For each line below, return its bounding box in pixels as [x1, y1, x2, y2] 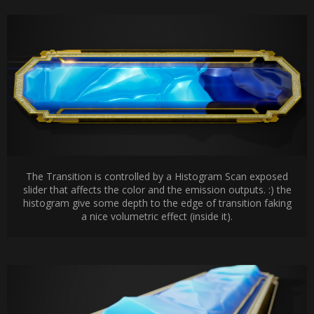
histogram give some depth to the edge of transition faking [22, 196, 292, 210]
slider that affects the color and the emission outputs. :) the [22, 182, 292, 196]
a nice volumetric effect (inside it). [81, 209, 233, 223]
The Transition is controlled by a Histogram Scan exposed [26, 169, 288, 183]
